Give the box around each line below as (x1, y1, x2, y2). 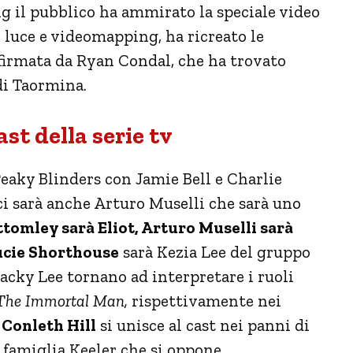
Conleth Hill (2, 314, 96, 335)
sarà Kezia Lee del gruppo (119, 241, 310, 262)
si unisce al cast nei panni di (96, 314, 310, 335)
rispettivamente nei (128, 290, 281, 310)
